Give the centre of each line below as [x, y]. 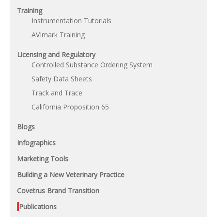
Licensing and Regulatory [56, 55]
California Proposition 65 [70, 107]
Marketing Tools [43, 159]
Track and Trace [57, 93]
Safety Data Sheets [62, 79]
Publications [38, 207]
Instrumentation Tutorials [71, 21]
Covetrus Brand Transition [58, 191]
